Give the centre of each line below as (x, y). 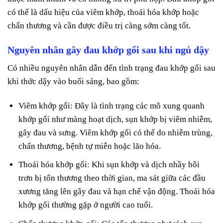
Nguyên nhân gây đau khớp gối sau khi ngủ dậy (108, 50)
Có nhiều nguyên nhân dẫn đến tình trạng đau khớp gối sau (111, 68)
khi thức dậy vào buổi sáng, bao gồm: (73, 82)
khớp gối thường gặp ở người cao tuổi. (86, 205)
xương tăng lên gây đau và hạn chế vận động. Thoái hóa (117, 192)
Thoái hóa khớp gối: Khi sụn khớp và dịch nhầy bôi (109, 165)
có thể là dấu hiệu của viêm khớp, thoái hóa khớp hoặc (103, 12)
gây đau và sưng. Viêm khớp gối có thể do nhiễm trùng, (116, 133)
